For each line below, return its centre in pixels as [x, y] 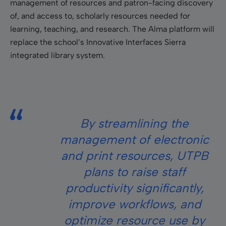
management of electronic [134, 139]
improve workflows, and [134, 204]
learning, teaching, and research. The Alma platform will [112, 29]
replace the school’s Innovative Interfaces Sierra [98, 42]
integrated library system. [58, 55]
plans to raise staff [134, 172]
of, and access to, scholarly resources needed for [100, 16]
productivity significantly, [134, 188]
